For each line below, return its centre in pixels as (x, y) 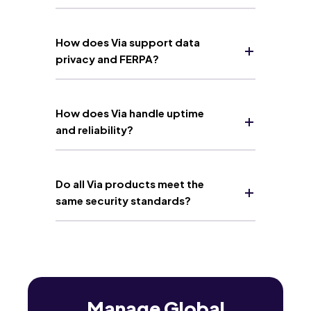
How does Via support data (128, 42)
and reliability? (94, 129)
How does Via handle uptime (130, 112)
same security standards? (123, 200)
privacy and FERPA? (107, 58)
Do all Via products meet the (130, 183)
